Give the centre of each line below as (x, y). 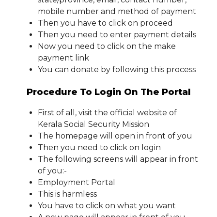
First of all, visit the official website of (107, 113)
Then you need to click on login (99, 148)
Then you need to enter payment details (117, 35)
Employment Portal (77, 183)
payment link (63, 58)
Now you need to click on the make (107, 46)
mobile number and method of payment (117, 12)
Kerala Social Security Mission (93, 124)
